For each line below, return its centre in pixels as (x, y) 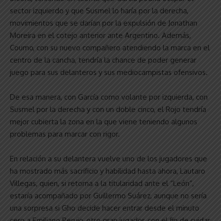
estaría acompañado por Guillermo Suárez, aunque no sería (108, 195)
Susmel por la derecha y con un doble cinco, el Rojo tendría (108, 109)
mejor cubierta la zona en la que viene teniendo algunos (104, 121)
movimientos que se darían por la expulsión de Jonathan (104, 23)
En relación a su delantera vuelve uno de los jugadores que (109, 158)
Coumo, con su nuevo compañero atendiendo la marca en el (110, 47)
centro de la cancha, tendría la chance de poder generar (103, 60)
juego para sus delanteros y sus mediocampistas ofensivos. (109, 72)
